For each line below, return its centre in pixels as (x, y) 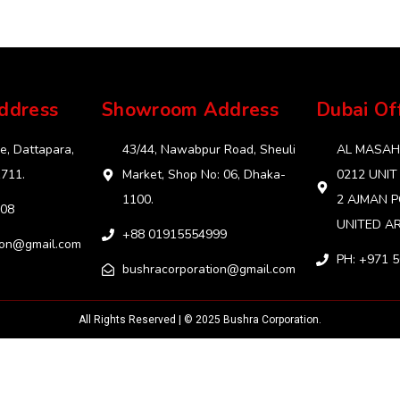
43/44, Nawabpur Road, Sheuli (208, 150)
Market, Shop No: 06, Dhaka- (204, 175)
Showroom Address (190, 110)
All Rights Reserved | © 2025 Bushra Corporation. (200, 320)
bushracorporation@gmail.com (208, 270)
